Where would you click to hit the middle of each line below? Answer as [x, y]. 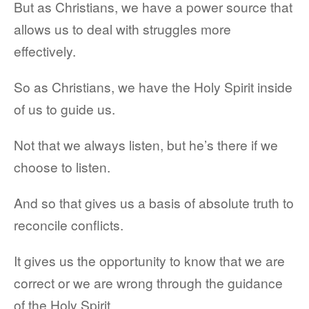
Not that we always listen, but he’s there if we [146, 144]
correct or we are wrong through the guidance [148, 282]
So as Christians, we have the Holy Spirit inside [153, 87]
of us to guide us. [64, 109]
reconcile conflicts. [69, 225]
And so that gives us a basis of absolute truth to [154, 202]
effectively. [45, 51]
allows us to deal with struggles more [122, 29]
